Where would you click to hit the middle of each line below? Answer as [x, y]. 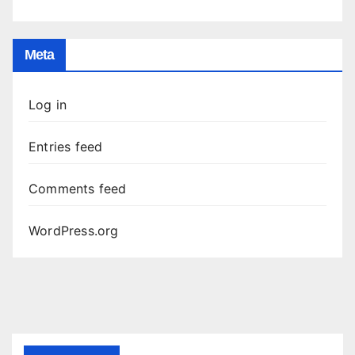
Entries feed [66, 147]
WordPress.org [74, 231]
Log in [48, 105]
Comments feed [78, 189]
